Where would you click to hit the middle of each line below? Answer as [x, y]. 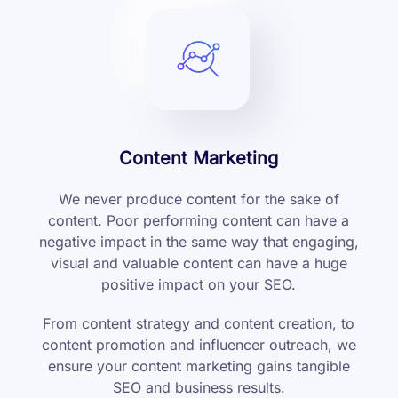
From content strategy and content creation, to [199, 324]
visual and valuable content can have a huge [199, 263]
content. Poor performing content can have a [199, 221]
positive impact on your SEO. [199, 285]
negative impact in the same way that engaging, [199, 242]
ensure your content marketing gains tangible [199, 366]
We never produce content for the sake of [199, 199]
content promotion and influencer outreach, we [199, 345]
